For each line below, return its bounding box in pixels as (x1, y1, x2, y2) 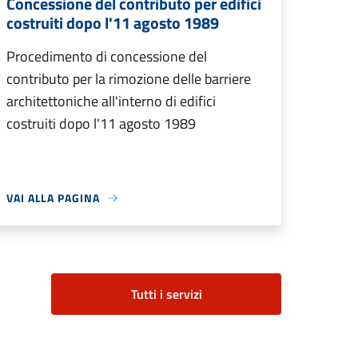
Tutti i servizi (130, 284, 202, 304)
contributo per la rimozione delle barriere (6, 68, 251, 90)
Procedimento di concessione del (6, 46, 207, 68)
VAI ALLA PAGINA (6, 189, 100, 207)
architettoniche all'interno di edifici (6, 90, 216, 113)
